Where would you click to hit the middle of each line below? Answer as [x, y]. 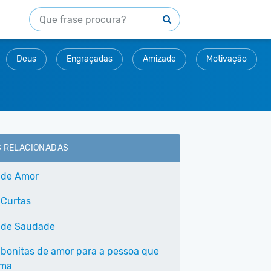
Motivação [227, 59]
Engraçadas [90, 59]
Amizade [159, 59]
